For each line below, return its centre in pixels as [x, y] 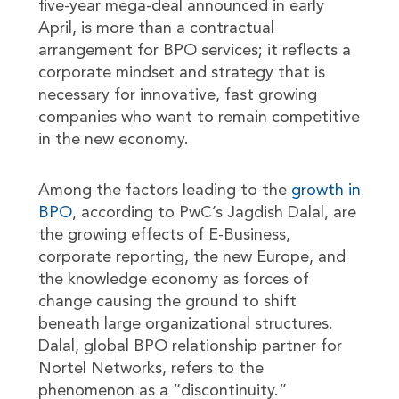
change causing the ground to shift [167, 302]
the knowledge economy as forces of [173, 280]
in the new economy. [113, 140]
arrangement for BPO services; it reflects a [194, 51]
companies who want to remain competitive [199, 118]
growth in [326, 191]
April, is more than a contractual [156, 28]
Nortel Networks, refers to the [151, 369]
